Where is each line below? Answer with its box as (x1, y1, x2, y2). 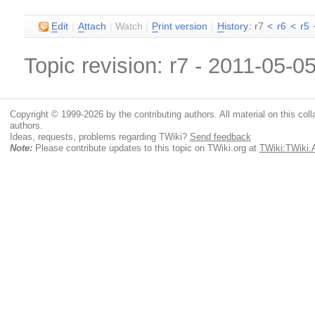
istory (224, 20, 249, 32)
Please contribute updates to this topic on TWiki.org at (32, 142, 259, 153)
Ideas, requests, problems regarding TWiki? (9, 131, 190, 142)
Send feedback (189, 131, 251, 142)
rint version (158, 20, 208, 32)
